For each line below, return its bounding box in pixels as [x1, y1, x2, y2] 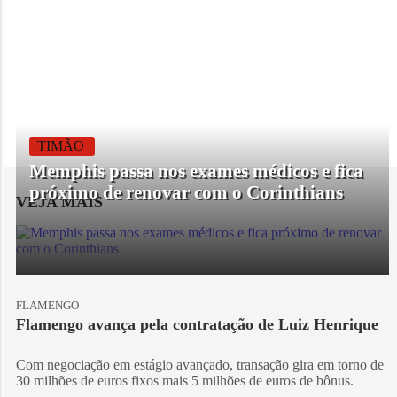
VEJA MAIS [15, 192, 103, 211]
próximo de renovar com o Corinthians [28, 181, 343, 202]
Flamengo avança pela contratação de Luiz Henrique [15, 315, 378, 333]
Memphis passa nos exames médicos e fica [28, 160, 363, 181]
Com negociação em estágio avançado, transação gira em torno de [15, 357, 384, 373]
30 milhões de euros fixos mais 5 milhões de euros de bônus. [15, 373, 354, 389]
